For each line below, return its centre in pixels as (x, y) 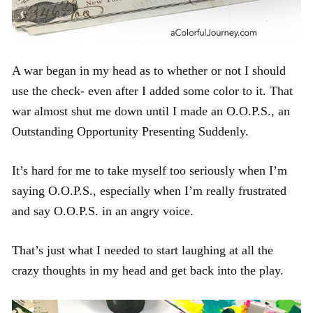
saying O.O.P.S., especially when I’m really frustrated (149, 190)
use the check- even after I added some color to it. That (152, 90)
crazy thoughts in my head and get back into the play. (148, 270)
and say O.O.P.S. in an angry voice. (103, 211)
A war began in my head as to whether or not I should (149, 70)
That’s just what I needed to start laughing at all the (143, 250)
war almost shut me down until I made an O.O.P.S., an (151, 111)
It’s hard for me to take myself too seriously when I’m (150, 170)
